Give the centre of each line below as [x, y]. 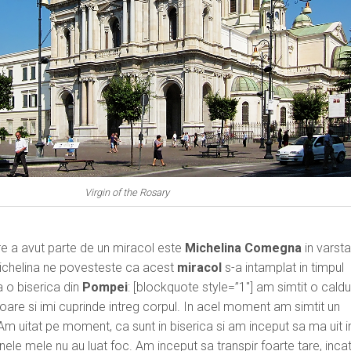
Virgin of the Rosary [127, 192]
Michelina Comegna [244, 248]
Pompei [105, 287]
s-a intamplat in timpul [283, 267]
